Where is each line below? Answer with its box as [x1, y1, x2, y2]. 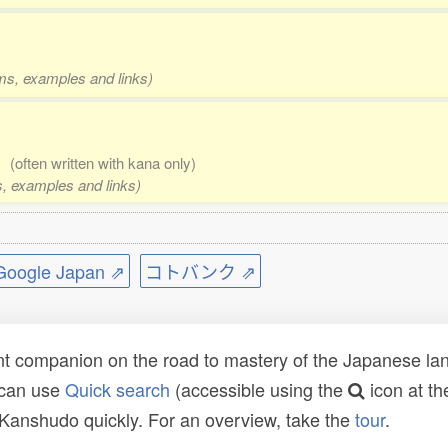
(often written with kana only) [10, 152, 196, 173]
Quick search [65, 376, 170, 402]
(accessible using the [170, 376, 348, 402]
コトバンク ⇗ [145, 258, 256, 284]
